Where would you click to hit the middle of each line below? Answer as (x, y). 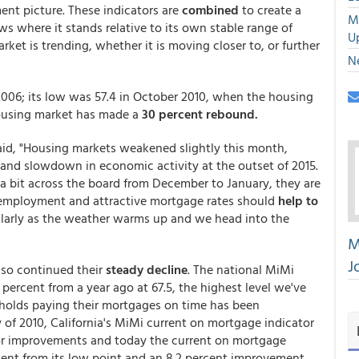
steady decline (147, 269)
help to (296, 200)
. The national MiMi (241, 269)
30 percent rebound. (200, 114)
